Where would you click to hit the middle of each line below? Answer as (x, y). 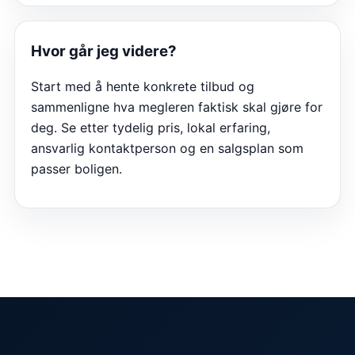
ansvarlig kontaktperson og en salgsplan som (167, 148)
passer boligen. (76, 168)
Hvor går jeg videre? (104, 51)
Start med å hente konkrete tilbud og (143, 86)
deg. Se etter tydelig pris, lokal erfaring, (151, 127)
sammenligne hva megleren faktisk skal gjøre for (177, 107)
